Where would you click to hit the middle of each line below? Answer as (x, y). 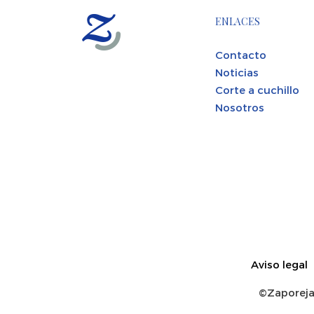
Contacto (241, 54)
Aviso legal (279, 264)
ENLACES (238, 21)
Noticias (237, 72)
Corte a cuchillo (257, 89)
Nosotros (240, 107)
